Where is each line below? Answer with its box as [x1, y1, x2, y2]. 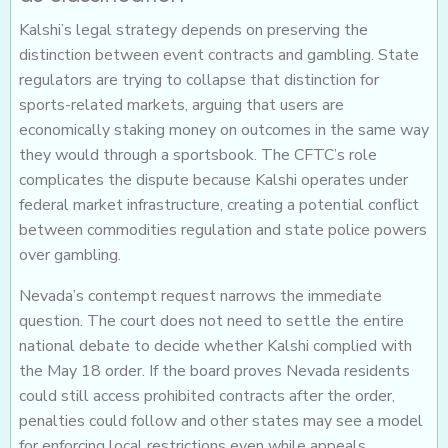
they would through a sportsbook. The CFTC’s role [19, 144, 377, 167]
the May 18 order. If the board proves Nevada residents [19, 360, 410, 383]
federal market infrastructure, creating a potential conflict [19, 194, 419, 217]
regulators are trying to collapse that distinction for [19, 69, 379, 92]
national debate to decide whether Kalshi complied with [19, 335, 412, 358]
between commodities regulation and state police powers [19, 219, 427, 242]
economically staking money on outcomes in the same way [19, 119, 429, 142]
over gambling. [19, 244, 121, 267]
